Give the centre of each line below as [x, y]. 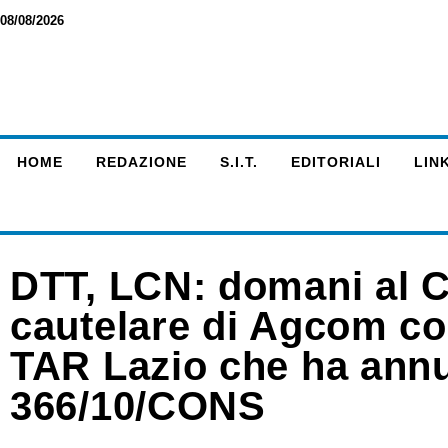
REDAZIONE [141, 162]
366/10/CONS [138, 406]
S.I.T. [238, 162]
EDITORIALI [335, 162]
